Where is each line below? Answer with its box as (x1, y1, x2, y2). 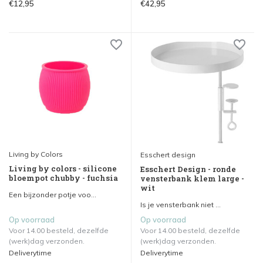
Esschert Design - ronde (140, 164, 236, 175)
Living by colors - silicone (9, 163, 117, 174)
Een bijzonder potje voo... (9, 190, 96, 200)
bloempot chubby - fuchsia (9, 173, 118, 184)
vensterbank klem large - (140, 173, 244, 184)
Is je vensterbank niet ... (140, 200, 221, 210)
